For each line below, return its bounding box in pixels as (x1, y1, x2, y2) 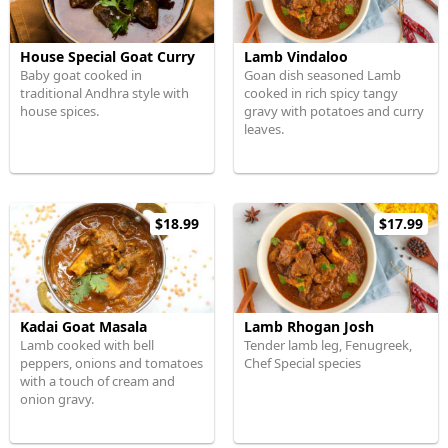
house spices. (20, 102, 99, 120)
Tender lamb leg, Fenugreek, (244, 336, 412, 354)
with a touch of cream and (20, 372, 175, 390)
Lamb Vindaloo (244, 47, 348, 66)
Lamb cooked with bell (20, 336, 154, 354)
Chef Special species (244, 354, 361, 372)
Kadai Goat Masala (20, 317, 147, 336)
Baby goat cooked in (20, 66, 142, 84)
